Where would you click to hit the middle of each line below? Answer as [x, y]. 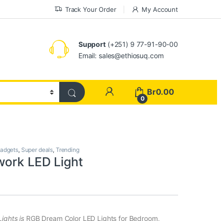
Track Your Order [91, 9]
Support [92, 44]
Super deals [37, 150]
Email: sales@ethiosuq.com [121, 56]
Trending [67, 150]
